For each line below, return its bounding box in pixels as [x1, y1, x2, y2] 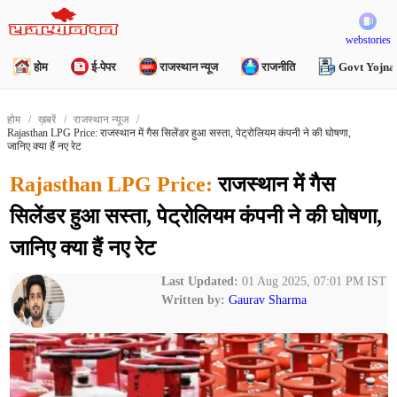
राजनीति [261, 60, 295, 74]
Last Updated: [160, 275, 238, 288]
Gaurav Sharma [228, 293, 307, 307]
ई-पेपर [90, 60, 116, 74]
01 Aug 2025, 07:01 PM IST [237, 275, 386, 288]
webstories [345, 34, 391, 46]
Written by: [160, 293, 229, 307]
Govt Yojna [338, 60, 395, 74]
